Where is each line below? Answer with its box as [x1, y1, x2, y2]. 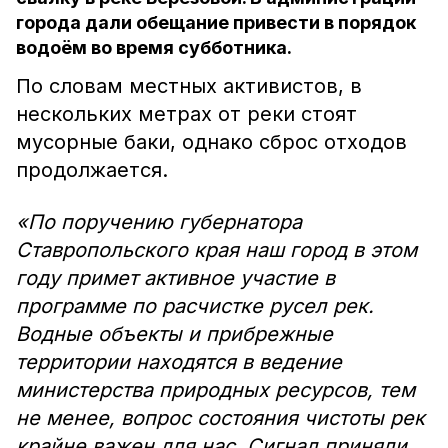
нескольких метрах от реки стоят [16, 102, 357, 126]
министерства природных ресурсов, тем [16, 378, 415, 402]
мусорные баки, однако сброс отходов [16, 130, 407, 154]
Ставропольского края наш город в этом [16, 238, 417, 262]
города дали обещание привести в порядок [16, 12, 416, 33]
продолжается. [16, 158, 168, 182]
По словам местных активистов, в [16, 74, 362, 98]
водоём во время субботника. [16, 37, 292, 58]
